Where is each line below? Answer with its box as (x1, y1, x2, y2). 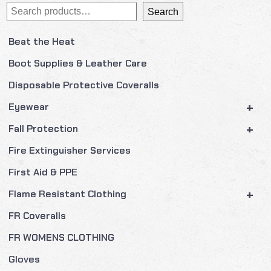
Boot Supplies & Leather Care (8, 57, 148, 70)
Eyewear (8, 100, 50, 113)
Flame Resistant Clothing (8, 188, 127, 200)
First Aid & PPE (8, 166, 78, 178)
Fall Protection (8, 122, 79, 135)
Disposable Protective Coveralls (8, 79, 160, 91)
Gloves (8, 253, 41, 266)
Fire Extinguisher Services (8, 144, 131, 157)
